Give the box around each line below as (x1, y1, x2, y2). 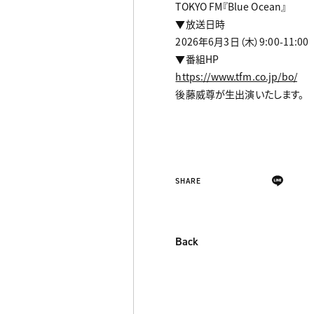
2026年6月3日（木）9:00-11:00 (175, 34, 309, 49)
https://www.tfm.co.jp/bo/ (175, 69, 297, 84)
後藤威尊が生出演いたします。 (175, 87, 304, 102)
